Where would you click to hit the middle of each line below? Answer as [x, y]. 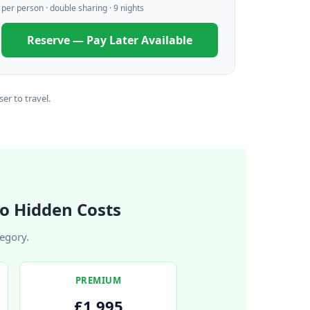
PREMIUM [98, 281]
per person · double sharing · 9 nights [73, 8]
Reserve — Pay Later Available [110, 40]
